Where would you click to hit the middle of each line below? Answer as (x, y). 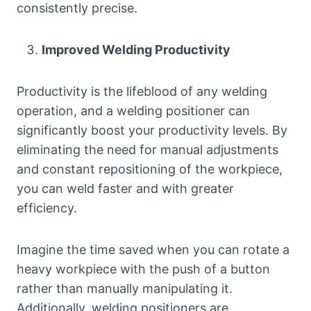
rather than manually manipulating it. (125, 289)
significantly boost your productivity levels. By (152, 131)
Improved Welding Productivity (136, 50)
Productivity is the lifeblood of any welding (142, 92)
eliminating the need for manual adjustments (148, 150)
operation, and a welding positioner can (133, 111)
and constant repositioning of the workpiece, (150, 169)
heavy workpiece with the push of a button (143, 269)
